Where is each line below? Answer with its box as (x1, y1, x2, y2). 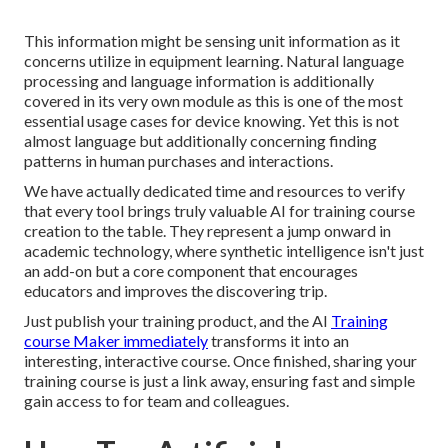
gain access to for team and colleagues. (24, 391, 289, 411)
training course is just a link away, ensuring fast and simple (24, 371, 415, 391)
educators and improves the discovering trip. (24, 281, 327, 301)
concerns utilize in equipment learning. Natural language (24, 51, 404, 71)
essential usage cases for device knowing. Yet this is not (24, 111, 399, 131)
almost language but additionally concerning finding (24, 131, 377, 151)
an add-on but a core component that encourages (24, 261, 358, 281)
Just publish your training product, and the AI (24, 311, 331, 331)
